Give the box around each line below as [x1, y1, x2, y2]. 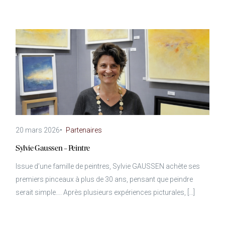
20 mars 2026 [16, 126, 60, 135]
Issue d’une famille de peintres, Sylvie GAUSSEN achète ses [16, 162, 200, 171]
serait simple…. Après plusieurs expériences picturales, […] [16, 188, 195, 197]
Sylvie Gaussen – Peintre [16, 144, 90, 153]
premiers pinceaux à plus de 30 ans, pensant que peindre [16, 175, 193, 184]
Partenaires [66, 126, 102, 135]
